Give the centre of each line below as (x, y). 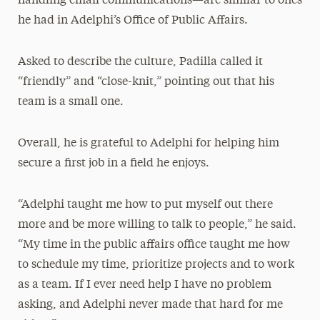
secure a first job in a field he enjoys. (113, 164)
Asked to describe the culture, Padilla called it (140, 62)
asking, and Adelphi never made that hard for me (150, 305)
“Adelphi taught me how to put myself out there (145, 205)
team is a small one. (70, 102)
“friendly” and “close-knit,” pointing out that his (146, 82)
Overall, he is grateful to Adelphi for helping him (148, 144)
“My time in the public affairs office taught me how (154, 245)
